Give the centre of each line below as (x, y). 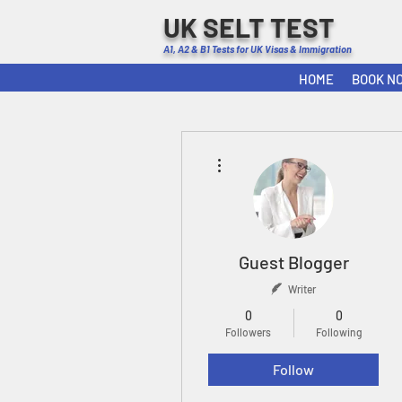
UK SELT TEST (249, 27)
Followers (248, 332)
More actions (255, 153)
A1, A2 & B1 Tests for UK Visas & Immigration (258, 49)
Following (339, 332)
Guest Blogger (293, 262)
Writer (302, 289)
